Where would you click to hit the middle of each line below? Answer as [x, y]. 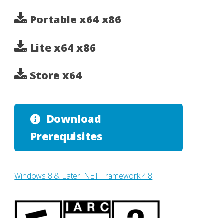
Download [73, 119]
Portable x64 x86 [74, 19]
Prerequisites [66, 136]
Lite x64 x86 [62, 47]
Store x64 [54, 75]
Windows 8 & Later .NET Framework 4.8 [83, 176]
